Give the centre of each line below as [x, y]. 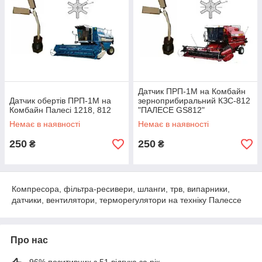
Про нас [29, 240]
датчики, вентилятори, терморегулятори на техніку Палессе [127, 200]
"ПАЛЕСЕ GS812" [171, 110]
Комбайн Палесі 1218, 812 [60, 110]
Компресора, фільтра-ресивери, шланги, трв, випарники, [121, 189]
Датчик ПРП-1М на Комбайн [192, 91]
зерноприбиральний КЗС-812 [194, 101]
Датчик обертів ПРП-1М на [60, 101]
